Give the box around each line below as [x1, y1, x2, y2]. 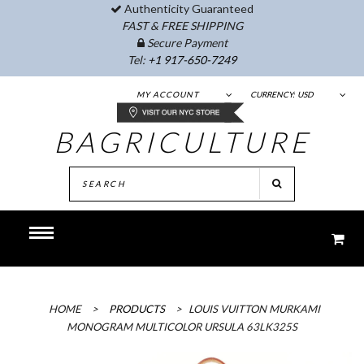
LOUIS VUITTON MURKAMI [188, 302, 320, 315]
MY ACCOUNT [136, 89, 199, 99]
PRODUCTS [108, 302, 165, 315]
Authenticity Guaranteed [122, 2, 253, 15]
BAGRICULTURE [53, 124, 311, 158]
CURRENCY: [250, 89, 295, 99]
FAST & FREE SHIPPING [121, 19, 243, 32]
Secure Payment [144, 36, 227, 50]
